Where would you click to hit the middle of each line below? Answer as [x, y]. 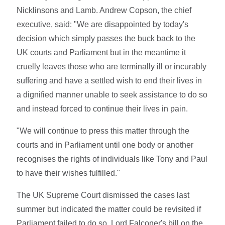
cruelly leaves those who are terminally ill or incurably [112, 66]
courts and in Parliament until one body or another [105, 145]
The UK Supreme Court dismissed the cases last [103, 195]
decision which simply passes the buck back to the [106, 38]
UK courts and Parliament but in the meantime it [101, 52]
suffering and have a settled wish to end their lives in [109, 80]
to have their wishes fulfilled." [69, 173]
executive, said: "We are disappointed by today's [103, 24]
